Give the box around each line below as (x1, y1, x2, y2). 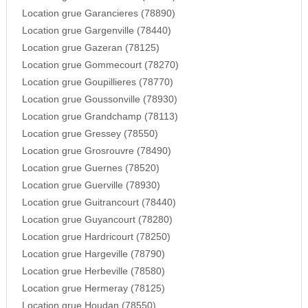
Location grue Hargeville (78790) (21, 249, 165, 260)
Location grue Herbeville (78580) (21, 266, 165, 277)
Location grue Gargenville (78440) (21, 25, 171, 36)
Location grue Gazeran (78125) (21, 43, 159, 54)
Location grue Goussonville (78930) (21, 94, 177, 105)
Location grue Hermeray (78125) (21, 283, 165, 294)
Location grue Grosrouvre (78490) (21, 146, 171, 157)
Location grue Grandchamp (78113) (21, 111, 178, 122)
